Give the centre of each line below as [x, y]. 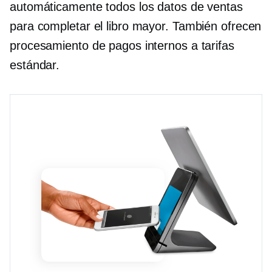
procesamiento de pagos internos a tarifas [122, 46]
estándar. [35, 65]
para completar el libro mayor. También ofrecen [136, 26]
